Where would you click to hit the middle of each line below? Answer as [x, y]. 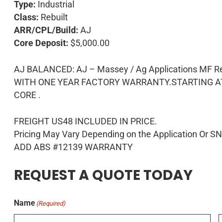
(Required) [51, 203]
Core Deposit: [41, 43]
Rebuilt [54, 17]
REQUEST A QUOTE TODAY [104, 175]
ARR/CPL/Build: [46, 30]
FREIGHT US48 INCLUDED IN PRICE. [86, 121]
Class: [27, 17]
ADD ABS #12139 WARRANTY [74, 147]
